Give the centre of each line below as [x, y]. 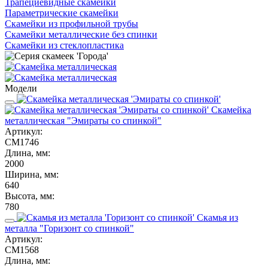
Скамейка [231, 109]
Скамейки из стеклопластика [64, 45]
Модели [21, 88]
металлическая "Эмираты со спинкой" [83, 120]
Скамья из [217, 217]
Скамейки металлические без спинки [81, 34]
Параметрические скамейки [62, 13]
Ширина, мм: [32, 174]
